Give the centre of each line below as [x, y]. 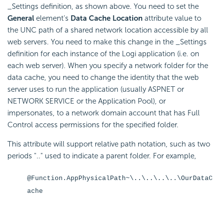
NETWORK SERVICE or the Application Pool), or [87, 101]
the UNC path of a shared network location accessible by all [108, 30]
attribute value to [172, 18]
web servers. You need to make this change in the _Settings [107, 42]
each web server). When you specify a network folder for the [108, 65]
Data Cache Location [107, 18]
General [21, 18]
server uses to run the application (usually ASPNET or [96, 89]
